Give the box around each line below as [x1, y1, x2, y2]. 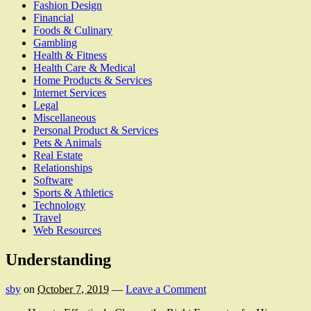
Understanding [6, 251, 111, 269]
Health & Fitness [33, 49, 107, 62]
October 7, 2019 [37, 283, 109, 296]
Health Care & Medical [33, 62, 135, 74]
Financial [33, 12, 74, 24]
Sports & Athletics [33, 187, 113, 199]
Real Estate [33, 149, 83, 162]
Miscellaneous [33, 112, 96, 124]
